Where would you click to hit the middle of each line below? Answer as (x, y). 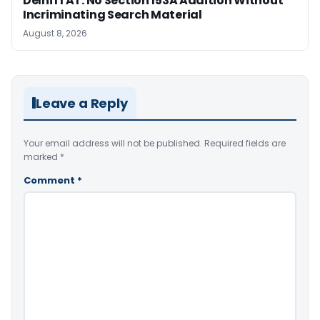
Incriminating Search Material (112, 14)
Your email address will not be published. (113, 143)
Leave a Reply (82, 103)
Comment (50, 180)
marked (42, 156)
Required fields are (245, 143)
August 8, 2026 (55, 33)
